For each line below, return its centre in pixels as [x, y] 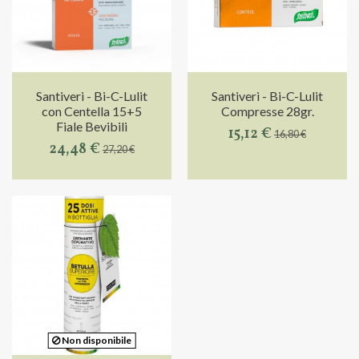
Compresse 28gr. [267, 111]
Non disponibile [96, 340]
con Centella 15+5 [92, 111]
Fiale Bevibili [92, 127]
